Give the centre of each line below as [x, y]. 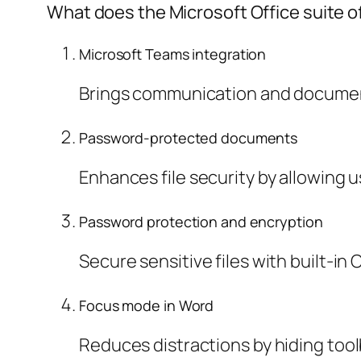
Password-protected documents [189, 138]
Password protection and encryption [201, 222]
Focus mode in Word [147, 305]
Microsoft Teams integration [173, 54]
